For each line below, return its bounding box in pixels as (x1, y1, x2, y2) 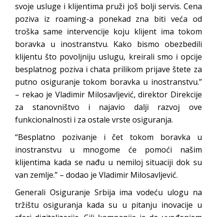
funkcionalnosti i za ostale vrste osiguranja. (15, 114, 173, 125)
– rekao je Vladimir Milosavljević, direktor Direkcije (15, 89, 202, 100)
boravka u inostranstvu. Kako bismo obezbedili (15, 38, 202, 49)
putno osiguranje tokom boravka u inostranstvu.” (15, 76, 202, 87)
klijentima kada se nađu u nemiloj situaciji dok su (15, 156, 202, 168)
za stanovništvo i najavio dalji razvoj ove (15, 101, 202, 112)
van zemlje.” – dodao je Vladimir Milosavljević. (15, 169, 178, 180)
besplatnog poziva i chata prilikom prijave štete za (15, 63, 202, 75)
